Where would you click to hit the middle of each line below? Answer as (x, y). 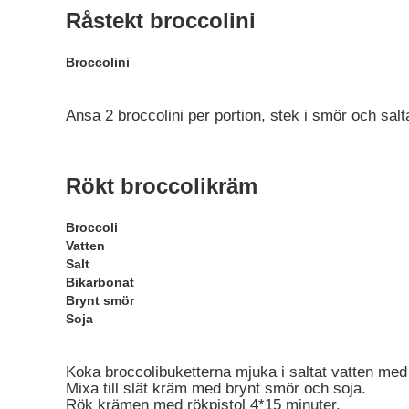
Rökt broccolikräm (162, 186)
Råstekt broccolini (161, 20)
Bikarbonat (100, 283)
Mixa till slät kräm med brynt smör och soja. (216, 389)
